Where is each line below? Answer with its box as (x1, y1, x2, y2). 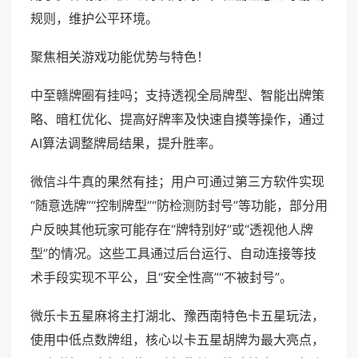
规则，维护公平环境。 (30, 10, 158, 27)
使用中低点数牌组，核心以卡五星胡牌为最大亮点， (30, 332, 324, 348)
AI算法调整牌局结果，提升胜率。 (30, 135, 221, 152)
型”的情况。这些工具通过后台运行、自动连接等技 (30, 245, 316, 262)
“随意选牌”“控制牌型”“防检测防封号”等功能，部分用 (30, 197, 328, 214)
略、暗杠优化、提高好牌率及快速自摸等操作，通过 (30, 111, 324, 128)
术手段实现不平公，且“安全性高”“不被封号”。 (30, 269, 292, 286)
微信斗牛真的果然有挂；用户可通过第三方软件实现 (30, 173, 324, 190)
